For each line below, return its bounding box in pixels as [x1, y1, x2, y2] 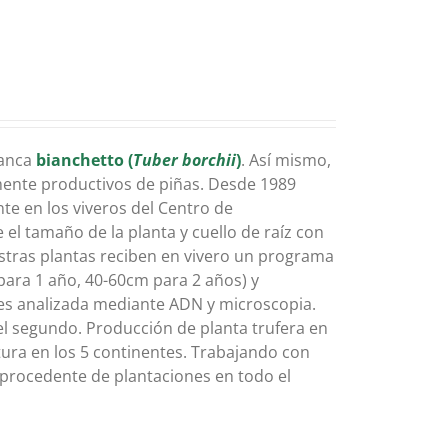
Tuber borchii [133, 149, 237, 171]
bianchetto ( [36, 149, 134, 171]
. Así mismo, [241, 149, 332, 171]
